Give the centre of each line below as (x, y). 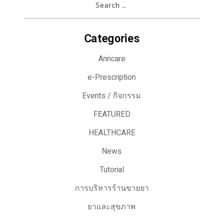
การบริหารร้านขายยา (112, 188)
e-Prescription (112, 77)
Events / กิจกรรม (112, 96)
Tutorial (112, 170)
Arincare (112, 59)
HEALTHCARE (112, 133)
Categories (112, 39)
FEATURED (112, 114)
